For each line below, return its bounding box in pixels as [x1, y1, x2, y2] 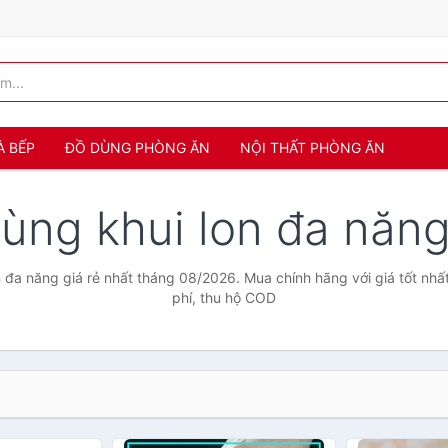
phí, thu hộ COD [172, 289, 276, 306]
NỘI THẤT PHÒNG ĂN [240, 139, 385, 156]
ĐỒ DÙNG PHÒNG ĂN [65, 139, 210, 156]
